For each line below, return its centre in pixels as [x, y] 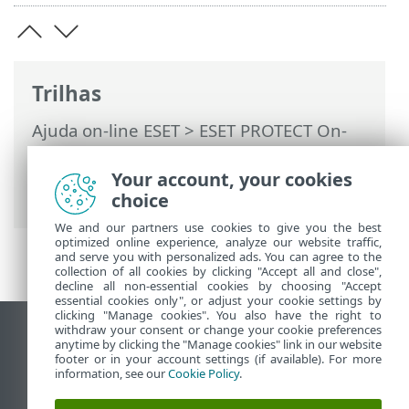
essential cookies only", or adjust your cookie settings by [218, 300]
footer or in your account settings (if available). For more [218, 359]
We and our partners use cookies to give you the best [218, 227]
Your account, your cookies [232, 179]
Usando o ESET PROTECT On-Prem [230, 153]
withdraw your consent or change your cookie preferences [218, 330]
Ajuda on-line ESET [106, 131]
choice [140, 200]
